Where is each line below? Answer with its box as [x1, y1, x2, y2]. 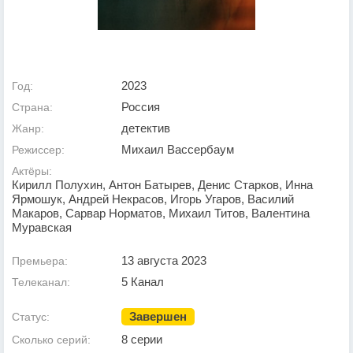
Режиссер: [12, 143, 65, 157]
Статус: [12, 310, 50, 324]
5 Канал [121, 275, 164, 289]
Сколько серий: [12, 333, 91, 347]
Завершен [129, 310, 187, 324]
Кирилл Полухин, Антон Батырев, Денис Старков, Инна [12, 178, 313, 192]
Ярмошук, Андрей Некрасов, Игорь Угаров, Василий [12, 192, 294, 206]
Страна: [12, 101, 53, 114]
